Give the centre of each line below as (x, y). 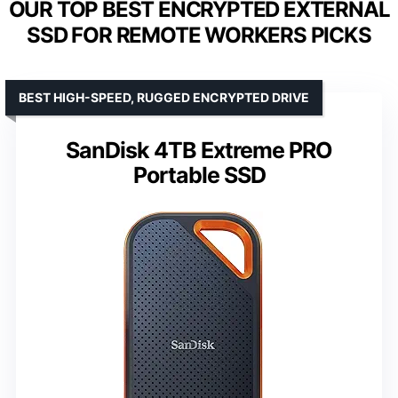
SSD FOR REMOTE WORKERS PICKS (199, 35)
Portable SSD (199, 175)
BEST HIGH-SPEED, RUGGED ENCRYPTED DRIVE (164, 97)
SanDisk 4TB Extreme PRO (199, 150)
